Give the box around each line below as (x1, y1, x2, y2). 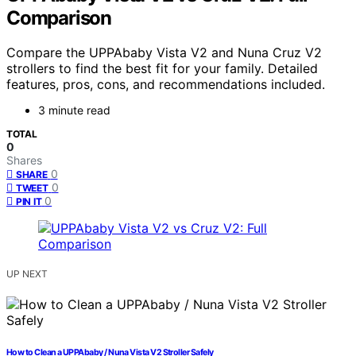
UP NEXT (6, 268, 48, 281)
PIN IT (16, 195, 42, 208)
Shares (6, 153, 42, 168)
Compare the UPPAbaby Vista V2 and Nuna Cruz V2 (6, 44, 322, 61)
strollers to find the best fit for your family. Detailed (6, 60, 318, 77)
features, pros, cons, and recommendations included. (6, 76, 325, 93)
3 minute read (38, 103, 110, 118)
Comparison (6, 6, 112, 29)
